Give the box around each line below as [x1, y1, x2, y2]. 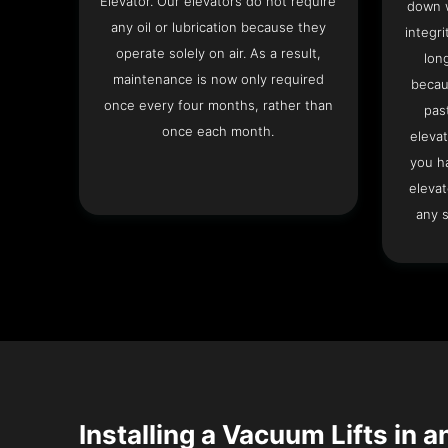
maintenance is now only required [112, 71, 324, 88]
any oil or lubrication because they [110, 19, 326, 36]
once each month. [162, 123, 275, 140]
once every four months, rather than [103, 97, 333, 114]
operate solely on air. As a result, [115, 45, 321, 62]
